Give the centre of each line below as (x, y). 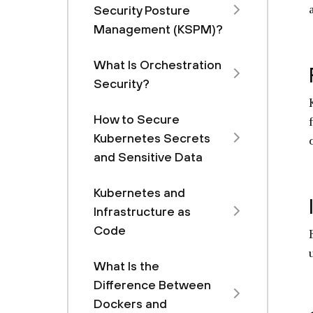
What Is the (126, 266)
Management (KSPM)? (158, 29)
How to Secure (137, 119)
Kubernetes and (139, 192)
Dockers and (130, 304)
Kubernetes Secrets (152, 138)
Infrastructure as (142, 211)
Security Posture (142, 10)
